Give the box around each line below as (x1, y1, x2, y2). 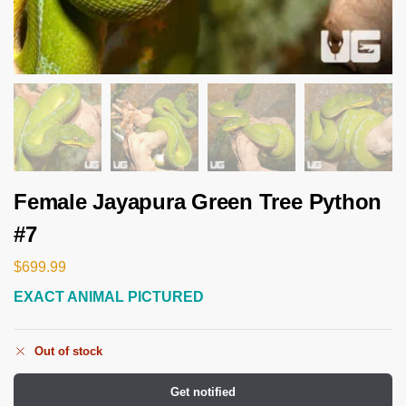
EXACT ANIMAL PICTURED (14, 287, 204, 304)
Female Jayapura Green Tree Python (14, 189, 382, 214)
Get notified (170, 385, 236, 400)
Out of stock (34, 344, 102, 359)
